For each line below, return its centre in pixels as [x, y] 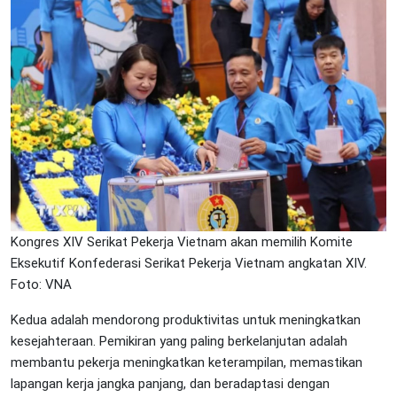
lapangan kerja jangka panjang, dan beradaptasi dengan [170, 383]
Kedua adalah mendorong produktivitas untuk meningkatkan [186, 319]
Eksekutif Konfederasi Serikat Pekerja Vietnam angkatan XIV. [189, 263]
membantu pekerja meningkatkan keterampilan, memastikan [187, 362]
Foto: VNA [41, 284]
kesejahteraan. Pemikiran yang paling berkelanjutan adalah [179, 341]
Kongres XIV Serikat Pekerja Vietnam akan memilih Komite [182, 241]
